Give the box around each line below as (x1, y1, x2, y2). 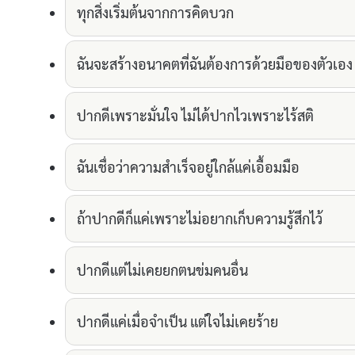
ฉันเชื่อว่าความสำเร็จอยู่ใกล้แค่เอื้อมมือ (77, 158, 300, 177)
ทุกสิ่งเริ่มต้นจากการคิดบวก (77, 3, 234, 22)
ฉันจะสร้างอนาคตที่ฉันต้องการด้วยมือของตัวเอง (77, 55, 353, 74)
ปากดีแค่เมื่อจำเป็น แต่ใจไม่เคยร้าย (77, 312, 278, 331)
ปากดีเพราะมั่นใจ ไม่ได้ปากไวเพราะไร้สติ (77, 106, 314, 125)
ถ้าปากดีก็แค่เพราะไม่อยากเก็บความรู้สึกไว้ (77, 209, 323, 228)
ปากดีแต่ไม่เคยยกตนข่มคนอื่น (77, 261, 248, 280)
